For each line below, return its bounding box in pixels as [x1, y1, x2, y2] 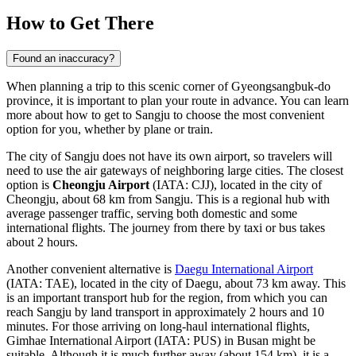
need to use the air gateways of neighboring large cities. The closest [6, 163, 343, 177]
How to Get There [6, 13, 154, 34]
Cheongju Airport [52, 177, 149, 192]
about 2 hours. [6, 234, 78, 249]
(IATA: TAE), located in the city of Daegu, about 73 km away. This [6, 276, 346, 290]
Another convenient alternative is [6, 261, 175, 276]
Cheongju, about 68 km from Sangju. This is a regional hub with [6, 192, 330, 206]
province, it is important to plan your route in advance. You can [6, 93, 324, 107]
